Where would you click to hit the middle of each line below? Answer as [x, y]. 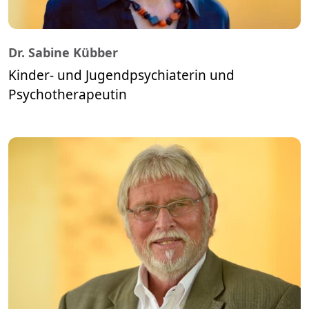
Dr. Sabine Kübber [63, 53]
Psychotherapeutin [68, 95]
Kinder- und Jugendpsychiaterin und [121, 76]
